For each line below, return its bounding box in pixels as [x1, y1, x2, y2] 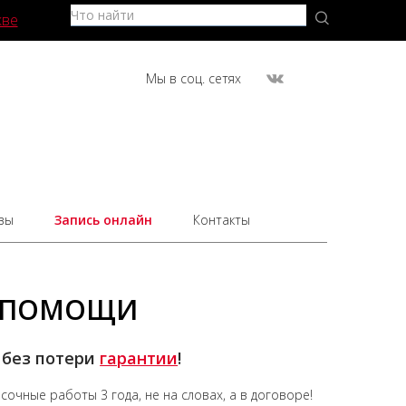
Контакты [192, 211, 250, 228]
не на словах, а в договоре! [140, 385, 313, 403]
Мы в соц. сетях [145, 70, 241, 87]
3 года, [100, 385, 141, 403]
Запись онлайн [53, 211, 152, 228]
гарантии [100, 347, 179, 369]
